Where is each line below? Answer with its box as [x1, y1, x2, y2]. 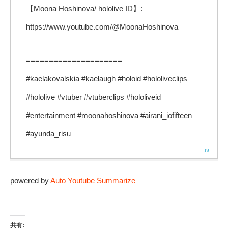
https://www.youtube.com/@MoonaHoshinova [26, 22, 178, 31]
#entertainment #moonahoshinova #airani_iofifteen [26, 110, 192, 120]
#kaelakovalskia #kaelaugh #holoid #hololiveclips [26, 74, 187, 83]
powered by [10, 176, 50, 185]
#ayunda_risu [26, 129, 71, 138]
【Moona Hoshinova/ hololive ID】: [26, 4, 142, 13]
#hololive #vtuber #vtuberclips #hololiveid [26, 92, 161, 101]
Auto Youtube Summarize [50, 176, 135, 185]
